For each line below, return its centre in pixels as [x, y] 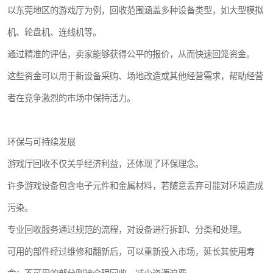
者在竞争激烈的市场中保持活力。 [71, 98]
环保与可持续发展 [41, 142]
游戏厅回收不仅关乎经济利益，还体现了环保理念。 [105, 164]
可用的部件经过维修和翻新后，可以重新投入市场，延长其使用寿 [131, 252]
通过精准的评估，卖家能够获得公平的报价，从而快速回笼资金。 [131, 54]
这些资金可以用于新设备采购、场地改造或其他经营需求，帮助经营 [135, 76]
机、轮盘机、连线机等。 [54, 32]
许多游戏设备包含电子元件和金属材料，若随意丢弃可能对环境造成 [135, 186]
